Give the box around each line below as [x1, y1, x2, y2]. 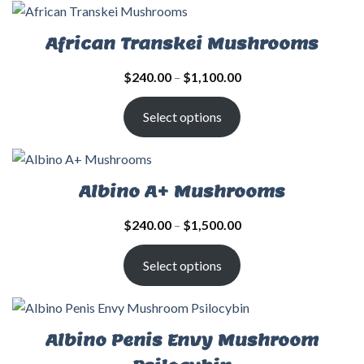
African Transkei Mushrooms [45, 32, 318, 54]
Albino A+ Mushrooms [79, 181, 285, 203]
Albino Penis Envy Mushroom [45, 330, 318, 352]
